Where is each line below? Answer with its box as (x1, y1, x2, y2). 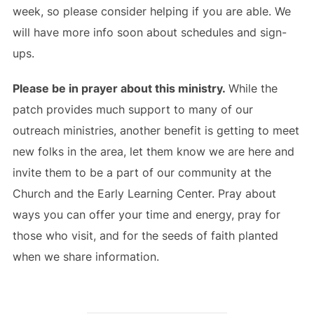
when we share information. (12, 250, 159, 264)
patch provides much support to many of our (12, 102, 253, 116)
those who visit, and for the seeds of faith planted (12, 228, 278, 243)
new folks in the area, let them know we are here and (12, 144, 294, 158)
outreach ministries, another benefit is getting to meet (12, 123, 299, 137)
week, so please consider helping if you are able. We (12, 4, 291, 18)
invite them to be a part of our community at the (12, 165, 271, 179)
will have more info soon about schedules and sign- (12, 25, 287, 39)
